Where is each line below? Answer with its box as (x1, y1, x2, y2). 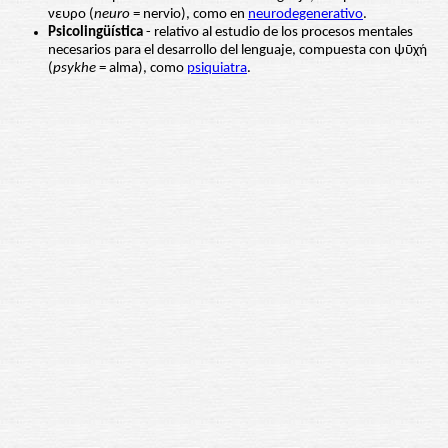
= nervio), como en (130, 7, 248, 23)
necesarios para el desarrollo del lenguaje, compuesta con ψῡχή (48, 43, 427, 59)
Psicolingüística (48, 25, 143, 41)
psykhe (53, 61, 96, 77)
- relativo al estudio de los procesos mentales (143, 25, 413, 41)
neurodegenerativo (248, 7, 363, 23)
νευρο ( (48, 7, 94, 23)
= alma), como (96, 61, 187, 77)
